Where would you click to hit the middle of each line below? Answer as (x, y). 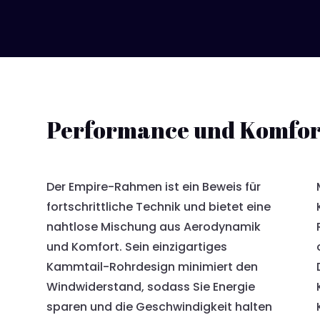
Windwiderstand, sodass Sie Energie (150, 287)
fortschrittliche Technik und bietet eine (158, 207)
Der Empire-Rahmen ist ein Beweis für (153, 187)
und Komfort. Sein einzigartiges (136, 247)
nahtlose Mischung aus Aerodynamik (153, 227)
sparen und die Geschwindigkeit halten (159, 307)
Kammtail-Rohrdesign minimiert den (152, 267)
